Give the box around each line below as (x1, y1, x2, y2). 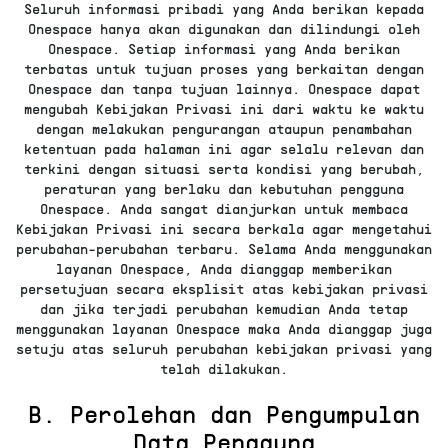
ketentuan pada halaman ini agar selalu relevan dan (24, 140, 424, 158)
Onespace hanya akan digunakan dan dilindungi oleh (28, 20, 420, 38)
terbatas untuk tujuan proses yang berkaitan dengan (24, 60, 424, 78)
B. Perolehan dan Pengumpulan (28, 398, 420, 428)
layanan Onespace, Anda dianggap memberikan (56, 260, 392, 278)
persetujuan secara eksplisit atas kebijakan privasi (20, 280, 428, 298)
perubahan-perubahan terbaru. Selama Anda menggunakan (16, 240, 432, 258)
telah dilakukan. (160, 360, 288, 378)
